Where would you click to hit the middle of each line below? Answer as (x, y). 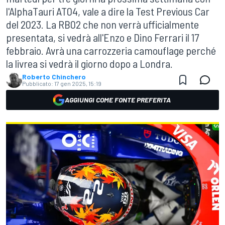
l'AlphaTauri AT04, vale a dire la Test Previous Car (108, 11)
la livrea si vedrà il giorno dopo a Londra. (89, 63)
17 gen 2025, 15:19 (78, 83)
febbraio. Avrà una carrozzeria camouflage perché (111, 50)
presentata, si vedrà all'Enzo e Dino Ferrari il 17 (102, 37)
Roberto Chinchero (54, 77)
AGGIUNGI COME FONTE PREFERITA (118, 100)
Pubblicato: (38, 83)
